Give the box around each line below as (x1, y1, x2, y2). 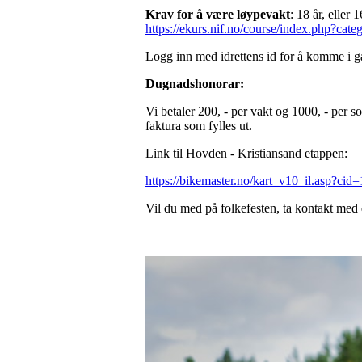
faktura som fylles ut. (145, 118, 255, 133)
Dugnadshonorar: (145, 76, 244, 90)
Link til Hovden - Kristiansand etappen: (145, 145, 347, 160)
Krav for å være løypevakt (145, 6, 290, 21)
